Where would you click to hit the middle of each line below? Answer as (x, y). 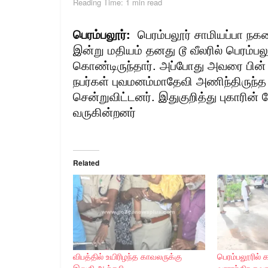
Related (86, 162)
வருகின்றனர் (104, 111)
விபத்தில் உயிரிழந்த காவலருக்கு (127, 256)
